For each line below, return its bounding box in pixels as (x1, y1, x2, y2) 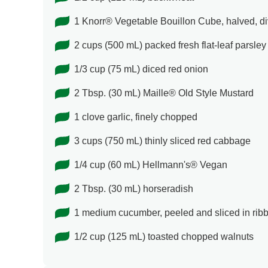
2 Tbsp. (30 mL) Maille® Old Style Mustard (74, 88, 254, 99)
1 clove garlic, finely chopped (74, 112, 197, 123)
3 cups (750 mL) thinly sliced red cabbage (74, 136, 251, 147)
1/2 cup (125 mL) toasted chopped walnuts (74, 232, 254, 242)
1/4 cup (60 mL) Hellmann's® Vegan (74, 160, 227, 170)
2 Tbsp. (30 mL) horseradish (74, 184, 193, 194)
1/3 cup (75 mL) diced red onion (74, 64, 208, 75)
